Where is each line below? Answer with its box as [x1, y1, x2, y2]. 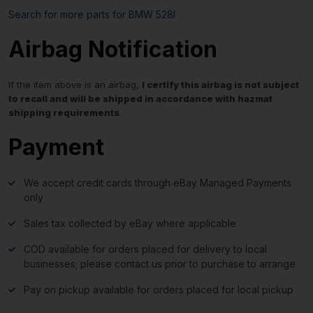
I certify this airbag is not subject [142, 78, 299, 90]
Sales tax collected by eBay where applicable [24, 217, 236, 229]
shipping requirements [8, 106, 119, 118]
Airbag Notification [8, 35, 217, 63]
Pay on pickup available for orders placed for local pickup [24, 283, 293, 296]
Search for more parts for [8, 8, 129, 20]
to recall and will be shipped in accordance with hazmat [8, 92, 272, 104]
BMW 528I [129, 8, 175, 20]
